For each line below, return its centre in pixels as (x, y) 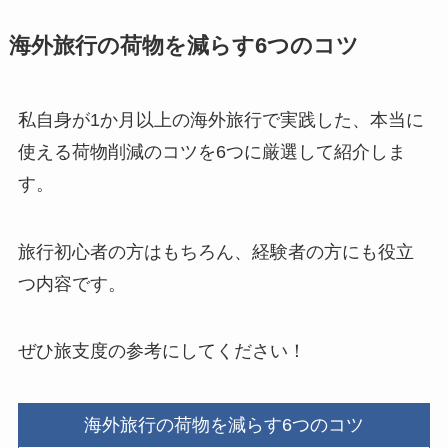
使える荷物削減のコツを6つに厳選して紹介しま (211, 151)
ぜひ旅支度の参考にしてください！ (161, 351)
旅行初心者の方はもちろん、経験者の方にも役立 (215, 251)
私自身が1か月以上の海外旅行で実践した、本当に (220, 119)
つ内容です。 (71, 283)
